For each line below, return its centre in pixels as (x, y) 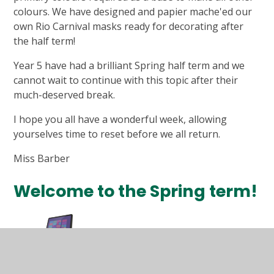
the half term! (45, 41)
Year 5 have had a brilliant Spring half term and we (129, 66)
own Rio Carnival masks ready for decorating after (129, 27)
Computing (64, 254)
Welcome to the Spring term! (136, 191)
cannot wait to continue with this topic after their (126, 80)
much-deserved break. (66, 95)
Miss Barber (42, 159)
